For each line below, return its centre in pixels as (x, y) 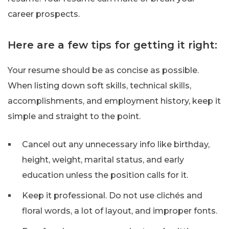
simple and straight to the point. (74, 116)
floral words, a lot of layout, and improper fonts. (120, 211)
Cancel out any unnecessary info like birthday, (116, 144)
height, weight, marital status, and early (103, 159)
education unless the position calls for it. (105, 175)
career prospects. (44, 14)
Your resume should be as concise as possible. (103, 70)
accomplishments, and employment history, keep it (114, 101)
